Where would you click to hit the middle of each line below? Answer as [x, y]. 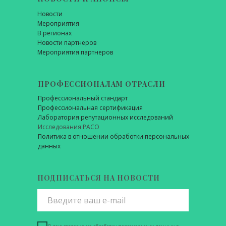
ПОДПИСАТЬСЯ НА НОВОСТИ [99, 178]
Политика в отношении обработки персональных [114, 136]
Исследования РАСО [69, 127]
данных [49, 146]
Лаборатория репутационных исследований [105, 117]
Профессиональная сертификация [90, 108]
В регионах [54, 33]
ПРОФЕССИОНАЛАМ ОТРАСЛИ [102, 84]
